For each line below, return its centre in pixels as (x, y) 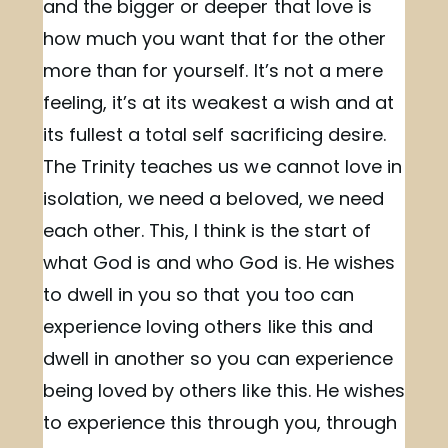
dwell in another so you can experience (218, 358)
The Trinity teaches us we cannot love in (222, 166)
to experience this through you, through (220, 422)
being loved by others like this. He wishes (224, 390)
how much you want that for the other (214, 38)
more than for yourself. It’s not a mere (213, 70)
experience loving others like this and (208, 326)
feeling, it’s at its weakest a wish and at (218, 102)
